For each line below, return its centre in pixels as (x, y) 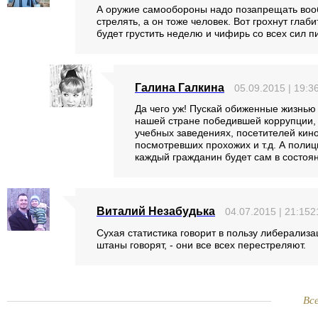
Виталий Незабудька (156, 212)
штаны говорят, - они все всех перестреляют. (201, 245)
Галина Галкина (180, 87)
